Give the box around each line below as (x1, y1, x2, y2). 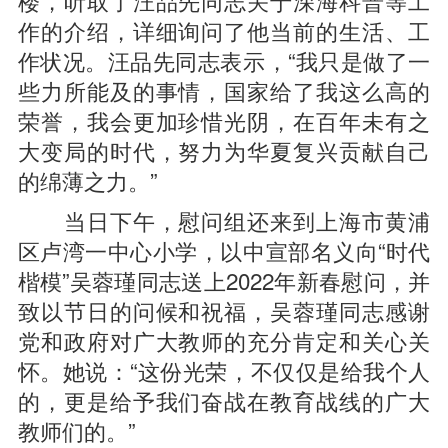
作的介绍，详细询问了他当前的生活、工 (17, 13, 431, 46)
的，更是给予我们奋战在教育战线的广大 (17, 383, 431, 416)
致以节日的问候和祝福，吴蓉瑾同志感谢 (17, 293, 431, 326)
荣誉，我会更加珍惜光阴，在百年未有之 (17, 103, 431, 136)
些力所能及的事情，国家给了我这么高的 (17, 73, 431, 106)
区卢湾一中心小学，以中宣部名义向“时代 (17, 233, 431, 266)
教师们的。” (17, 413, 135, 446)
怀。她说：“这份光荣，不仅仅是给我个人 (17, 353, 431, 386)
